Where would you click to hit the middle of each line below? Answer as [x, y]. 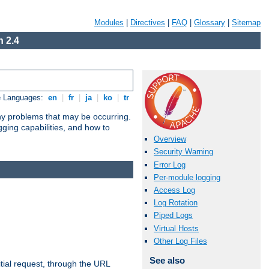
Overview [170, 139]
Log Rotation [176, 203]
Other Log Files [180, 241]
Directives [148, 23]
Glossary [210, 23]
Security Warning [183, 152]
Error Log [170, 165]
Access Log [174, 190]
